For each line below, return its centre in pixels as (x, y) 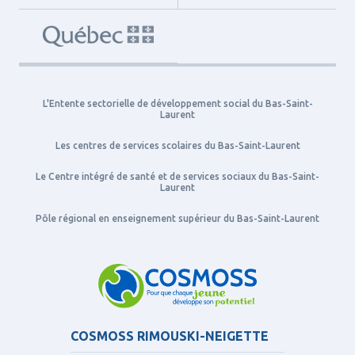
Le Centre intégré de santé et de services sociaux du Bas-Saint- (177, 177)
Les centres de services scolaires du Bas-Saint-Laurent (177, 146)
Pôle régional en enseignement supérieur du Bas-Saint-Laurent (177, 219)
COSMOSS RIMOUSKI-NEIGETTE (170, 336)
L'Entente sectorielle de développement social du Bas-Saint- (177, 104)
